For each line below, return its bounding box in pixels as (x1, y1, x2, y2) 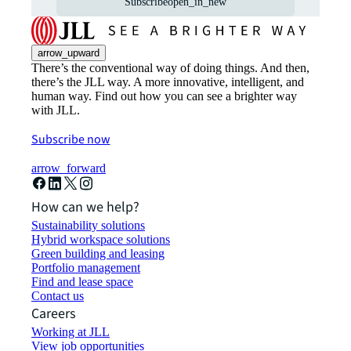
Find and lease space (31, 275, 133, 289)
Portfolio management (31, 261, 140, 275)
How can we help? (31, 197, 139, 218)
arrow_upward (38, 47, 100, 60)
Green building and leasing (31, 247, 165, 261)
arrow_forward (31, 161, 106, 175)
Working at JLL (31, 325, 110, 339)
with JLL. (31, 103, 80, 118)
